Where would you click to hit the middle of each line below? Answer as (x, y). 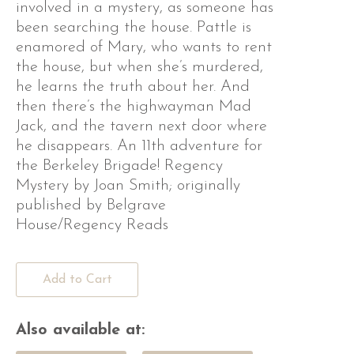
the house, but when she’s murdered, (139, 68)
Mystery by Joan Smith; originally (128, 186)
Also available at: (80, 331)
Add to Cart (77, 280)
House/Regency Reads (92, 226)
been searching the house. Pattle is (134, 28)
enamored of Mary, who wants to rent (144, 48)
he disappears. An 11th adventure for (139, 147)
